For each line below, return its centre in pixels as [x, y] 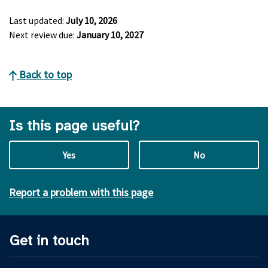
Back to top [44, 74]
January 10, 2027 [110, 35]
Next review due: [43, 35]
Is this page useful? [74, 126]
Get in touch [49, 240]
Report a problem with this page [81, 192]
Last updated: [37, 20]
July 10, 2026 [92, 20]
